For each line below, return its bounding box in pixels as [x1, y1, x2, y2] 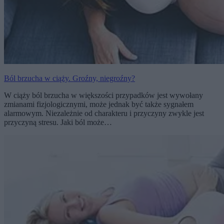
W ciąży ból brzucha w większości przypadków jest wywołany [4, 90, 203, 99]
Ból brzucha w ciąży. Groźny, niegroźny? [4, 73, 135, 82]
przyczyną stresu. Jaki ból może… [4, 117, 112, 126]
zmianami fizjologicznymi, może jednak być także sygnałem [4, 99, 193, 108]
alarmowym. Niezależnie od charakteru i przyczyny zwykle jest [4, 108, 204, 117]
